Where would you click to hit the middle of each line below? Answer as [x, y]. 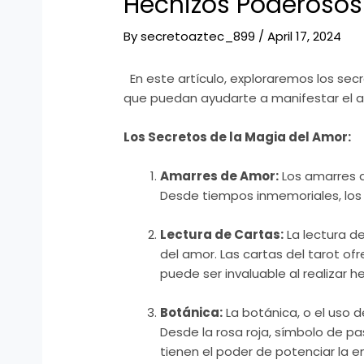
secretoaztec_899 [200, 37]
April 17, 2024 [305, 37]
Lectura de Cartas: [222, 235]
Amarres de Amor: [220, 176]
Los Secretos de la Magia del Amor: [238, 137]
